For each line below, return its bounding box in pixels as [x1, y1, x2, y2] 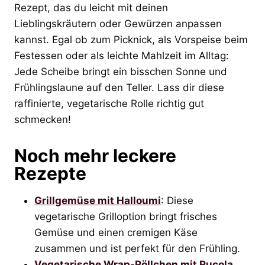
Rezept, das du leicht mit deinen [14, 1, 168, 14]
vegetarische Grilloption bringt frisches [34, 210, 217, 222]
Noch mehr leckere [14, 144, 176, 166]
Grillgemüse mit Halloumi [34, 194, 161, 206]
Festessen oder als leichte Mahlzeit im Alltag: [14, 49, 229, 62]
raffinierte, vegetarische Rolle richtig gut [14, 97, 204, 109]
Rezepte [14, 162, 86, 184]
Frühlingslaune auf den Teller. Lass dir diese [14, 81, 224, 93]
